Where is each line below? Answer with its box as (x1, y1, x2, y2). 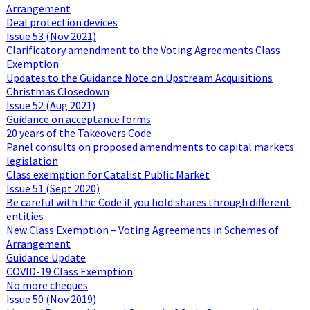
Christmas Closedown (6, 84, 109, 98)
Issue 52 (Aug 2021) (6, 98, 95, 112)
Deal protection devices (6, 15, 118, 29)
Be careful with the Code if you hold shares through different (6, 194, 291, 209)
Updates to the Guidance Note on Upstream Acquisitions (6, 70, 273, 84)
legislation (6, 153, 58, 167)
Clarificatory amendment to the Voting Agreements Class (6, 42, 280, 57)
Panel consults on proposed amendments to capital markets (6, 139, 294, 154)
